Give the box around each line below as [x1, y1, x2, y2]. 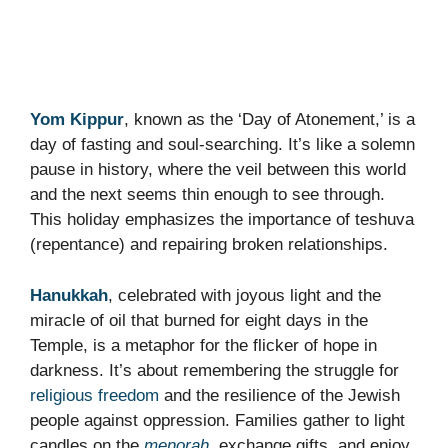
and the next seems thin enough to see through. [30, 185, 385, 205]
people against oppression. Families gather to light [30, 410, 405, 430]
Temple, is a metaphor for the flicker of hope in [30, 335, 377, 355]
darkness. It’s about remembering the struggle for [30, 360, 399, 380]
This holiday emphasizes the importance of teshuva [30, 210, 414, 230]
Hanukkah [30, 285, 108, 305]
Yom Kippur [30, 110, 124, 130]
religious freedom [30, 385, 159, 405]
